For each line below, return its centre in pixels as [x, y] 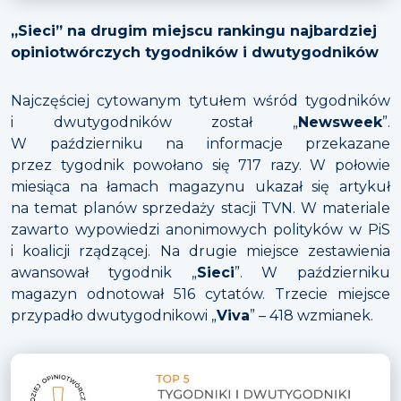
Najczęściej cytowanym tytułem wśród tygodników [200, 100]
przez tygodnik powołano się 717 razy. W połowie [200, 165]
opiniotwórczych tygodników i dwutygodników [195, 52]
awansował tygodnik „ [104, 272]
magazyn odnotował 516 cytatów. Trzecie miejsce [200, 294]
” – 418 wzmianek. [311, 315]
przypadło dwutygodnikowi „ [114, 315]
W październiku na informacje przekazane [200, 143]
